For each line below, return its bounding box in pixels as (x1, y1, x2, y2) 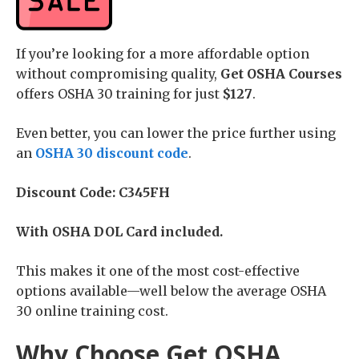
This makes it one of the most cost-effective (16, 263, 300, 280)
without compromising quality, (16, 66, 220, 83)
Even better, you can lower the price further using (16, 125, 336, 142)
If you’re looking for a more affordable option (16, 46, 309, 63)
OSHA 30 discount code (35, 145, 188, 162)
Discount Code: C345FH (16, 184, 170, 201)
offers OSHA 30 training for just (16, 86, 223, 103)
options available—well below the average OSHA (16, 283, 326, 300)
